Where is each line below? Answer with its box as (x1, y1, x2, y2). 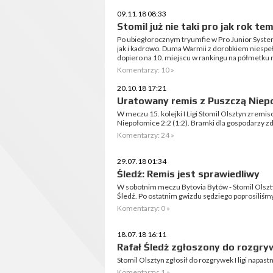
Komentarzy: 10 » (117, 65, 174, 74)
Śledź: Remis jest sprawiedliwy (117, 168, 260, 180)
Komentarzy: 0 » (117, 204, 170, 213)
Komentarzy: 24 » (117, 130, 174, 140)
